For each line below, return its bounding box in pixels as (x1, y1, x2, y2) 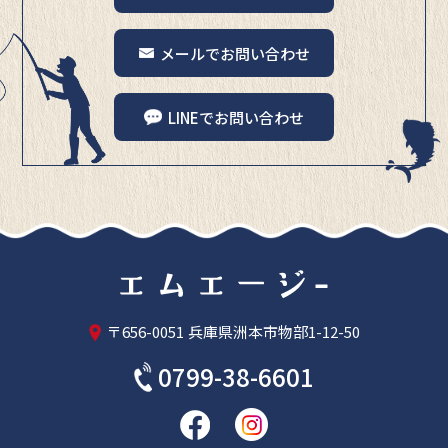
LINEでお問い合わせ (168, 106, 304, 128)
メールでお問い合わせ (160, 42, 310, 64)
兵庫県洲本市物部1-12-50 (187, 321, 360, 343)
